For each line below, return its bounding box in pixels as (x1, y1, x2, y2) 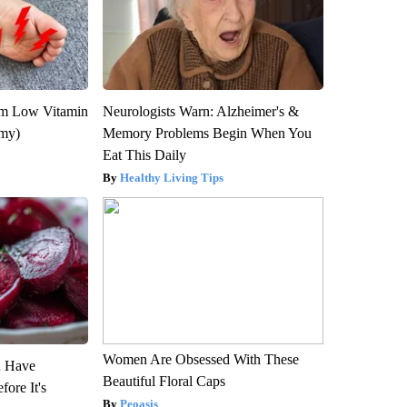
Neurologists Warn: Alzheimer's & (102, 103, 299, 119)
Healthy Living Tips (119, 170, 223, 184)
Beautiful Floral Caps (102, 372, 225, 389)
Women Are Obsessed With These (102, 351, 299, 367)
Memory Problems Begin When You (102, 124, 312, 141)
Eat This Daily (102, 146, 186, 163)
